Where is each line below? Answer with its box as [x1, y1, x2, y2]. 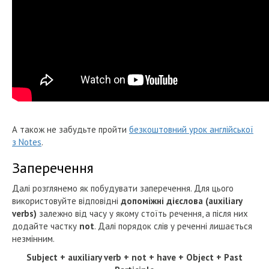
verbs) [12, 207, 39, 219]
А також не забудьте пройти [12, 123, 129, 135]
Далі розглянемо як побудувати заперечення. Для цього [12, 182, 234, 194]
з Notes [12, 136, 41, 148]
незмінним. [12, 232, 55, 244]
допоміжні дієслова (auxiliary [121, 195, 242, 207]
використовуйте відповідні [12, 195, 121, 207]
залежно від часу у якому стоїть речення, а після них [39, 207, 248, 219]
